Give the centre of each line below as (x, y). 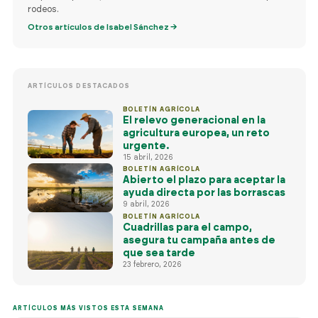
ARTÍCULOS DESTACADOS (79, 86)
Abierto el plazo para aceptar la (204, 181)
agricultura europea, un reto (196, 133)
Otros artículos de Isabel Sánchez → (102, 27)
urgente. (146, 146)
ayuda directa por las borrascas (204, 193)
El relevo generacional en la (194, 120)
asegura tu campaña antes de (199, 240)
